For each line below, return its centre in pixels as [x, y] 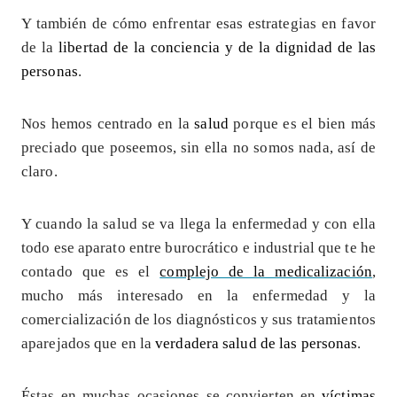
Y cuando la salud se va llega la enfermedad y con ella [198, 223]
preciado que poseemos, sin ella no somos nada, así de [198, 147]
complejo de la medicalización [266, 271]
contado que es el [91, 271]
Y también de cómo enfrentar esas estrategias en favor [198, 23]
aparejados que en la [89, 343]
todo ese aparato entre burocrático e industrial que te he [198, 247]
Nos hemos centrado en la [108, 123]
